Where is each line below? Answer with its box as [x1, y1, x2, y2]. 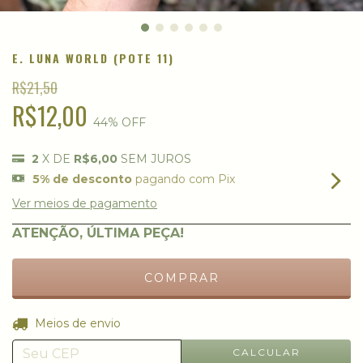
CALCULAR [232, 345, 301, 358]
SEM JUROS [121, 152, 191, 167]
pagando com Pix [132, 172, 235, 187]
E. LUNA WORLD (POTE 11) [12, 49, 174, 67]
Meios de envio [34, 316, 121, 331]
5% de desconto [32, 172, 132, 187]
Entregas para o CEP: [12, 315, 132, 331]
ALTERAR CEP [257, 314, 344, 327]
